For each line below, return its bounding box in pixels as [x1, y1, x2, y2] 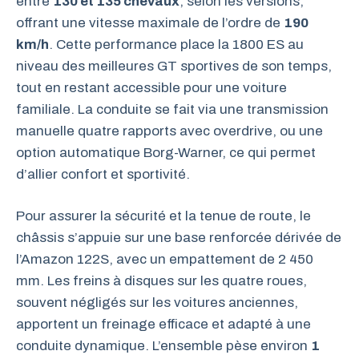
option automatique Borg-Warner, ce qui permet [16, 144, 316, 160]
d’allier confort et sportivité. [16, 166, 190, 182]
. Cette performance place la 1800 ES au [49, 36, 304, 52]
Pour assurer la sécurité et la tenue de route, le [16, 208, 311, 224]
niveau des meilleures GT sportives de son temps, [16, 58, 332, 74]
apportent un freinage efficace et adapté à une [16, 317, 311, 332]
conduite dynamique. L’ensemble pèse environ [16, 338, 311, 353]
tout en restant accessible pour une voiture [16, 79, 287, 95]
